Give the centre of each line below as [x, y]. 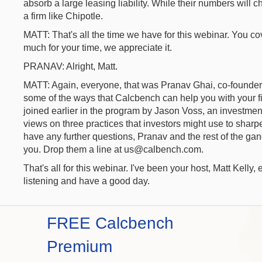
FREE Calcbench [110, 223]
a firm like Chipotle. [63, 16]
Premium [80, 247]
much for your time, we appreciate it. [98, 48]
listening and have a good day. [87, 181]
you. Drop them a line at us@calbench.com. [113, 149]
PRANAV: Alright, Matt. [70, 66]
